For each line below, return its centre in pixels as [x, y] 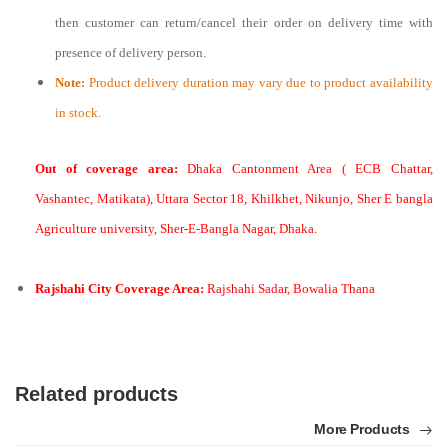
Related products [96, 394]
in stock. [78, 113]
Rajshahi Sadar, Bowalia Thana [291, 289]
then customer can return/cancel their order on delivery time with [244, 23]
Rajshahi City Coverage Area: [121, 289]
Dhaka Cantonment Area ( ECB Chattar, [310, 169]
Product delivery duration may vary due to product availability [259, 83]
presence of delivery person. [130, 53]
